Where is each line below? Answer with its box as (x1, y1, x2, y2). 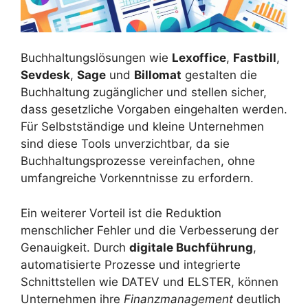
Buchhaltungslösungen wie (21, 51, 172, 65)
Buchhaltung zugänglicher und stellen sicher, (21, 85, 267, 100)
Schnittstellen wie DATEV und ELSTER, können (21, 274, 278, 289)
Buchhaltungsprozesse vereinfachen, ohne (21, 154, 255, 168)
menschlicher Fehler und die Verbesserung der (21, 223, 278, 237)
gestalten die (181, 68, 257, 82)
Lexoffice (172, 51, 226, 65)
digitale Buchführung (129, 240, 253, 254)
